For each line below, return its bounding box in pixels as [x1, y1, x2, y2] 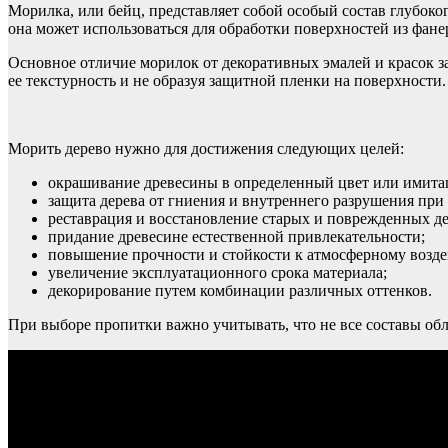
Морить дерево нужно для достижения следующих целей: [8, 139, 404, 157]
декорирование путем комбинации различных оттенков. [48, 281, 432, 299]
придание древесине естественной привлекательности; [48, 227, 425, 245]
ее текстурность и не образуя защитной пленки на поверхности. [8, 71, 446, 89]
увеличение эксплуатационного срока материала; [48, 263, 387, 281]
